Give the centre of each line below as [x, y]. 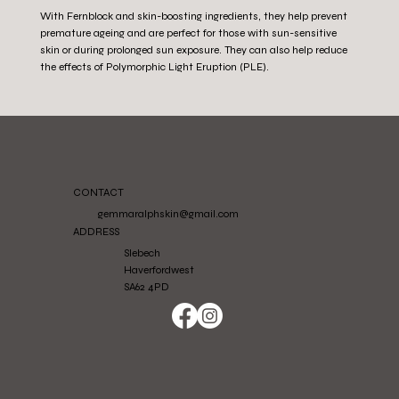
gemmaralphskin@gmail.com [169, 214]
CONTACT [98, 192]
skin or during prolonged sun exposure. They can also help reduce [194, 50]
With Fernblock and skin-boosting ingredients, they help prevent [194, 16]
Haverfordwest [159, 270]
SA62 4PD [146, 287]
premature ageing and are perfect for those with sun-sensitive [189, 33]
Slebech [142, 253]
